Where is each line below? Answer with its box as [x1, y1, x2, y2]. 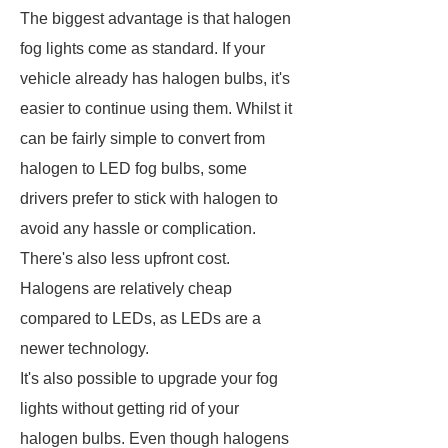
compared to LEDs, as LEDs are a [20, 310, 261, 327]
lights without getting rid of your [20, 400, 239, 417]
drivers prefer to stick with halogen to [20, 190, 278, 207]
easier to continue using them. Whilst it [20, 100, 292, 117]
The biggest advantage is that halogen [20, 10, 291, 27]
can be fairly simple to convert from [20, 130, 265, 147]
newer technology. [20, 340, 149, 357]
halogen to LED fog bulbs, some [20, 160, 247, 177]
